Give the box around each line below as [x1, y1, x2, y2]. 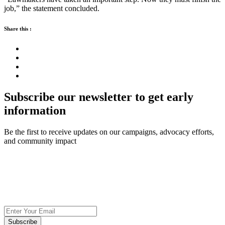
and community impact [4, 137, 76, 146]
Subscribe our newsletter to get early [4, 90, 193, 104]
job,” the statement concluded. [4, 4, 99, 13]
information [4, 104, 66, 118]
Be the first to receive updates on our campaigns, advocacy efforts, [4, 128, 214, 137]
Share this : [4, 26, 32, 32]
